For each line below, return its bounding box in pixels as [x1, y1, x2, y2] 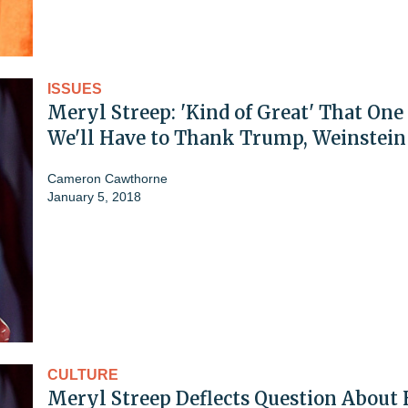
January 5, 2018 [47, 189, 141, 204]
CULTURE [47, 366, 118, 382]
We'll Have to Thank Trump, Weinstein [47, 126, 406, 149]
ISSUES [47, 80, 102, 97]
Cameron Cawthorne [47, 170, 168, 186]
